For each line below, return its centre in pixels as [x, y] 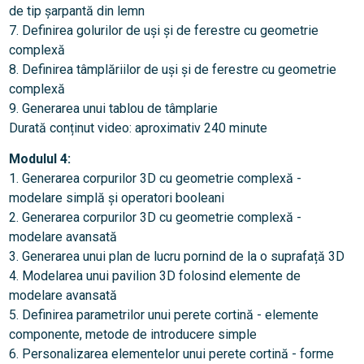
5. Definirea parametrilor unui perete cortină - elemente [163, 315]
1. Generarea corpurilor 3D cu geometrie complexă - [155, 179]
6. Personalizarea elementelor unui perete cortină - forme [171, 354]
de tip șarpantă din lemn [76, 11]
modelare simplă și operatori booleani [116, 198]
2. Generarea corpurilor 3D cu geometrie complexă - [155, 218]
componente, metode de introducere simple [132, 335]
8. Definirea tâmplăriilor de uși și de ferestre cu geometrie [172, 70]
